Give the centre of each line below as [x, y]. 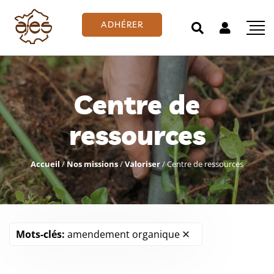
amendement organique [124, 234]
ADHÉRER [122, 24]
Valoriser [143, 164]
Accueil [45, 164]
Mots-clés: [40, 234]
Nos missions [92, 164]
